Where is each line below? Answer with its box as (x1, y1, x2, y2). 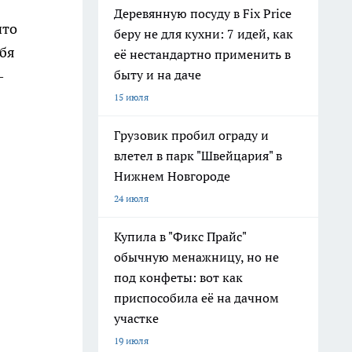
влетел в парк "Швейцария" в (114, 148, 282, 163)
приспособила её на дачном (114, 290, 279, 306)
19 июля (114, 335, 148, 346)
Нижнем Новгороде (114, 168, 230, 184)
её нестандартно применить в (114, 46, 291, 62)
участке (114, 310, 159, 326)
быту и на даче (114, 67, 201, 82)
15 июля (114, 91, 148, 103)
